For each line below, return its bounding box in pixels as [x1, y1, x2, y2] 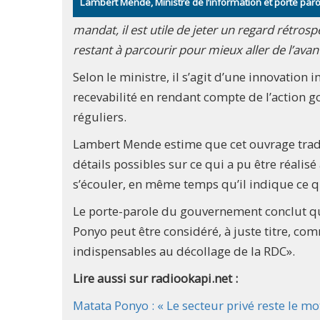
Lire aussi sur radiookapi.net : [73, 270, 238, 287]
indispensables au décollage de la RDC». [73, 243, 295, 260]
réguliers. [73, 109, 126, 126]
